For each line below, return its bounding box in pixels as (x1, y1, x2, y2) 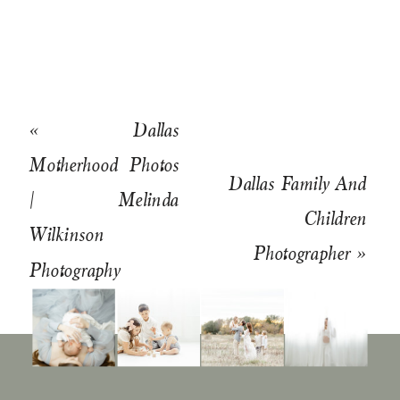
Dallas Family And (227, 172, 367, 194)
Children (304, 207, 367, 229)
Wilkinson (29, 223, 104, 246)
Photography (29, 258, 121, 280)
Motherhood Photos (29, 154, 179, 175)
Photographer (252, 242, 350, 264)
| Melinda (29, 188, 179, 211)
